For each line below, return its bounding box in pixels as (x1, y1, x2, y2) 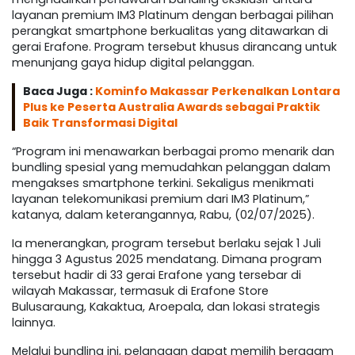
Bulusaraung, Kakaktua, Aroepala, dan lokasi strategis (12, 299, 320, 315)
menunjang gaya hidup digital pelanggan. (12, 55, 254, 71)
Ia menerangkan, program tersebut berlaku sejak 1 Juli (12, 235, 321, 252)
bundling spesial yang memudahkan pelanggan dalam (12, 159, 330, 176)
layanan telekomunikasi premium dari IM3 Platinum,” (12, 191, 309, 208)
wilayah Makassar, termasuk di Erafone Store (12, 283, 269, 300)
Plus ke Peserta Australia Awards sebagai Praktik (23, 99, 320, 116)
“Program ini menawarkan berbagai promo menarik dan (12, 143, 334, 160)
